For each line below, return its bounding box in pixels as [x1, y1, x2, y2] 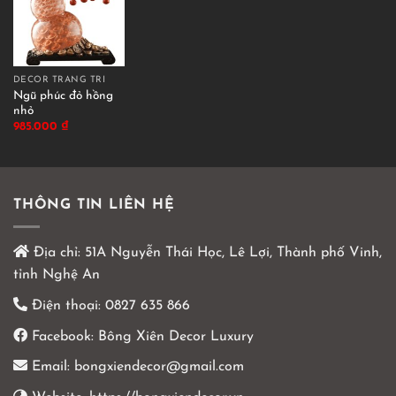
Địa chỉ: [29, 246, 80, 261]
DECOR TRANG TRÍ [12, 75, 106, 86]
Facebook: [27, 329, 94, 344]
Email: [27, 360, 70, 375]
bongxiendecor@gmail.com [70, 360, 244, 375]
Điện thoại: [27, 299, 105, 314]
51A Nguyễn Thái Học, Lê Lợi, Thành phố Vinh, [80, 246, 382, 261]
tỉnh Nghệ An [13, 268, 100, 283]
